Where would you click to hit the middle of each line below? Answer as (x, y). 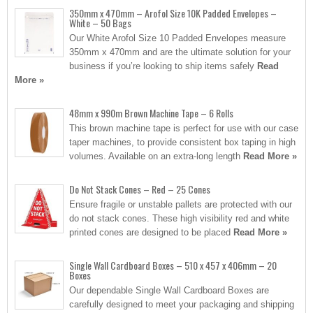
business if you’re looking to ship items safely (163, 66)
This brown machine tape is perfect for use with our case (184, 128)
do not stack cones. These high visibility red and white (179, 218)
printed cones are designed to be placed (151, 232)
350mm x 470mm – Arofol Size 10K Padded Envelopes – (173, 13)
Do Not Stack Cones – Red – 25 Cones (140, 189)
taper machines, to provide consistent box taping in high (182, 142)
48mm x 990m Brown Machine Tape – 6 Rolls (151, 113)
